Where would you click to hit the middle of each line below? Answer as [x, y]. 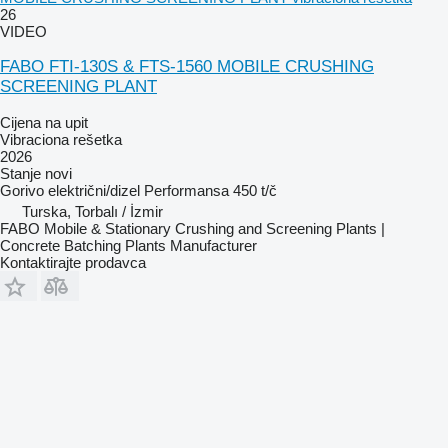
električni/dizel [94, 191]
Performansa [186, 191]
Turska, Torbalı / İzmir [92, 212]
